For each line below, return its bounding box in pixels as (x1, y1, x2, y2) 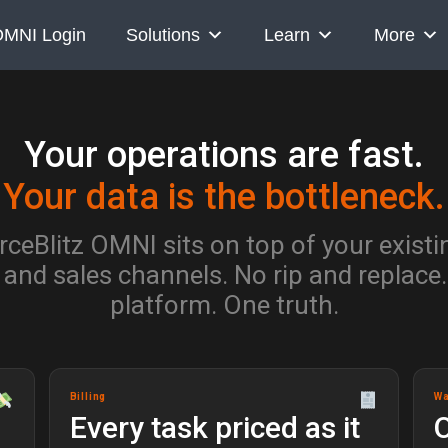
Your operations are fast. (24, 134, 424, 176)
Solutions (125, 25, 200, 45)
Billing (69, 391, 107, 402)
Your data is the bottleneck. (3, 176, 445, 218)
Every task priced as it (69, 410, 360, 446)
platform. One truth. (109, 290, 339, 320)
